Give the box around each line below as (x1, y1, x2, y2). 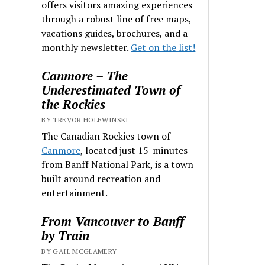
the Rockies (41, 95, 106, 112)
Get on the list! (131, 40, 196, 54)
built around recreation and (41, 172, 161, 185)
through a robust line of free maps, (41, 12, 192, 25)
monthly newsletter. (41, 40, 131, 54)
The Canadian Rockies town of (41, 129, 171, 143)
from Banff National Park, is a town (41, 157, 194, 171)
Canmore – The (41, 67, 128, 84)
